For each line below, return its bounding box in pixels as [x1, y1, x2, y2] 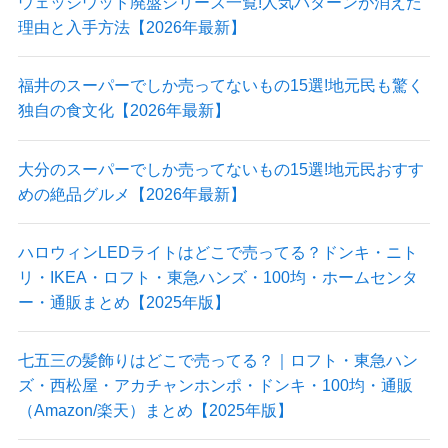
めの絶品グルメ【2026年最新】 [17, 184, 246, 203]
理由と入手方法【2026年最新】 [17, 18, 246, 37]
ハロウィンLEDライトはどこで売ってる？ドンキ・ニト [17, 242, 418, 261]
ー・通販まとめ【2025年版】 [17, 292, 230, 311]
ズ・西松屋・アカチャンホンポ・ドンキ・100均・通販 [17, 376, 413, 395]
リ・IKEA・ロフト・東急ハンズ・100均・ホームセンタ [17, 267, 418, 286]
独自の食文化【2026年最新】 [17, 101, 230, 120]
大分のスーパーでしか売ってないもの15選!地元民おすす [17, 159, 424, 178]
